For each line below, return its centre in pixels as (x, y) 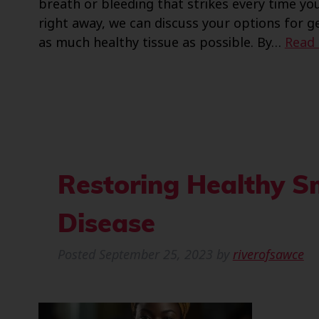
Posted (78, 255)
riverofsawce (268, 255)
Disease (106, 226)
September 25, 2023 (156, 255)
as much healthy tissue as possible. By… (161, 43)
